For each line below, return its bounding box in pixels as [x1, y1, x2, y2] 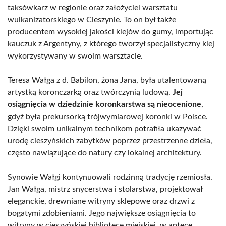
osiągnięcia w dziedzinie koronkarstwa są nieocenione [8, 100, 201, 108]
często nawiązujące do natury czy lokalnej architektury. [8, 149, 202, 157]
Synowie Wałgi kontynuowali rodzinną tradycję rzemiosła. [8, 173, 212, 181]
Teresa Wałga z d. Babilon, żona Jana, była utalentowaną [8, 76, 206, 84]
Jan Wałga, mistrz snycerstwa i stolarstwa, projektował [8, 185, 202, 193]
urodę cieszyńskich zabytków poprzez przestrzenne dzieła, [8, 137, 212, 145]
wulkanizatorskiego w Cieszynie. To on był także [8, 16, 176, 24]
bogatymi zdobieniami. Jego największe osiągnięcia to [8, 209, 196, 217]
